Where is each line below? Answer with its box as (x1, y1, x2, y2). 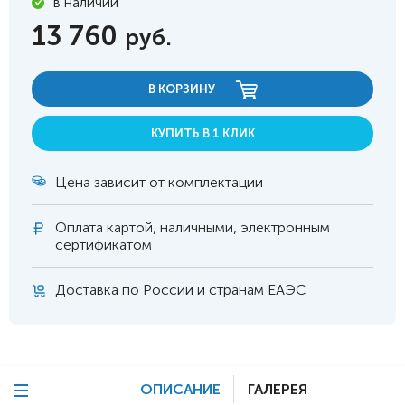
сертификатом (55, 236, 152, 253)
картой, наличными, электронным (103, 219, 330, 236)
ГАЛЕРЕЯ (247, 381, 307, 398)
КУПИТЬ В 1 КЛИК (150, 127, 255, 140)
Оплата (55, 219, 103, 236)
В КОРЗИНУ (147, 82, 218, 96)
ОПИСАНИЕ (139, 381, 221, 398)
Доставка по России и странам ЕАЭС (55, 281, 306, 298)
